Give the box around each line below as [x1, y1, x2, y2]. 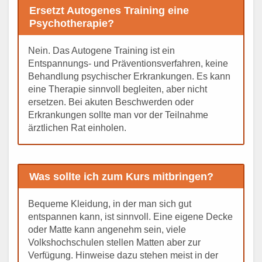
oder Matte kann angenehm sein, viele [28, 224, 186, 235]
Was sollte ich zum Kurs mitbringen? [29, 171, 213, 183]
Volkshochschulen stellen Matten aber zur [28, 237, 201, 247]
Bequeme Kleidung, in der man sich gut [28, 198, 191, 209]
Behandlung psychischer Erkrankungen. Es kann [28, 71, 230, 82]
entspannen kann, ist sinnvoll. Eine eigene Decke [28, 211, 233, 222]
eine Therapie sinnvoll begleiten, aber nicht [28, 84, 207, 95]
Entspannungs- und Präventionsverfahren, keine [28, 58, 228, 69]
